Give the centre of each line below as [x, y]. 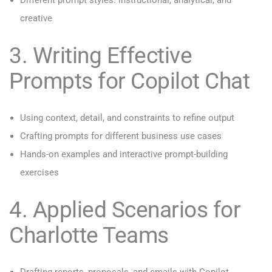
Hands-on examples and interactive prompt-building [124, 155]
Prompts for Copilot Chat [129, 81]
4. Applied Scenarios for [125, 210]
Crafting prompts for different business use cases [121, 136]
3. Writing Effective [100, 56]
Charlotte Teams [89, 235]
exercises [39, 173]
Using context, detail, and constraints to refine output [127, 118]
